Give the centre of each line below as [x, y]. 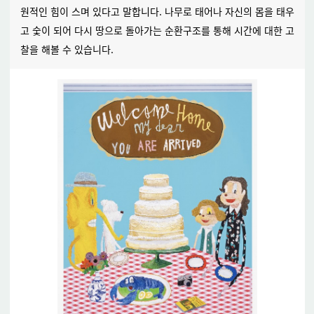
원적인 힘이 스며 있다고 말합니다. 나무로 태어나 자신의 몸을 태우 [157, 11]
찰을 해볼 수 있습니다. [69, 49]
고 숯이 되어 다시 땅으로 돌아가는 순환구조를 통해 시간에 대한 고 [157, 30]
